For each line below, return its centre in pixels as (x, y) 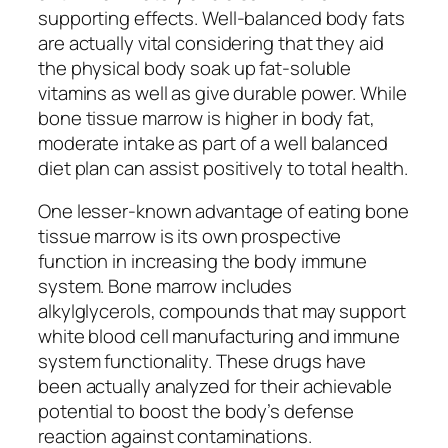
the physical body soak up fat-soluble (195, 67)
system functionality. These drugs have (202, 361)
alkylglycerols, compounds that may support (222, 311)
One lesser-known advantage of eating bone (223, 211)
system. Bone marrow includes (165, 286)
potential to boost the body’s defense (196, 411)
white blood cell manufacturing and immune (219, 336)
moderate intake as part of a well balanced (213, 142)
